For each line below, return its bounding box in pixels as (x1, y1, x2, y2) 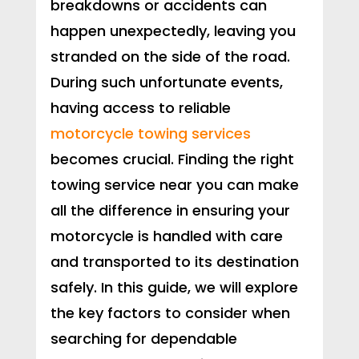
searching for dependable (50, 329, 237, 349)
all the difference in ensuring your (50, 200, 290, 221)
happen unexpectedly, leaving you (50, 21, 296, 42)
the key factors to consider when (50, 303, 290, 324)
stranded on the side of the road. (50, 46, 290, 67)
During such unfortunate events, (50, 72, 283, 93)
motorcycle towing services (50, 123, 251, 144)
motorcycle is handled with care (50, 226, 283, 247)
